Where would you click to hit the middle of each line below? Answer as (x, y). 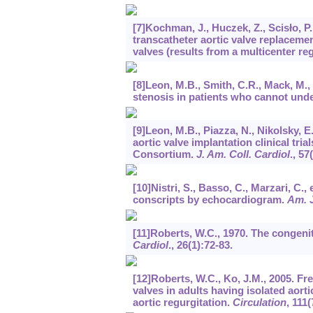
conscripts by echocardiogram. (210, 200)
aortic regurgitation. (182, 303)
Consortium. (164, 154)
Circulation (259, 303)
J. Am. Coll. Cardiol (243, 154)
